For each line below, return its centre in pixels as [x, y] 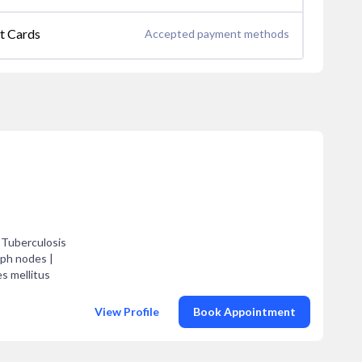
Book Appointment [244, 311]
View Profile [127, 311]
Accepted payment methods [217, 34]
